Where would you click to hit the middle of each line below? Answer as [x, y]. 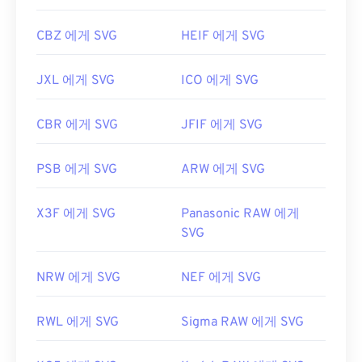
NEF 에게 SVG [221, 278]
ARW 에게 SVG [223, 170]
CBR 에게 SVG [77, 126]
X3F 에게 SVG [76, 215]
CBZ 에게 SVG [77, 37]
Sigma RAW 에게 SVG [242, 323]
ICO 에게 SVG [220, 81]
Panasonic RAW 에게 [240, 215]
